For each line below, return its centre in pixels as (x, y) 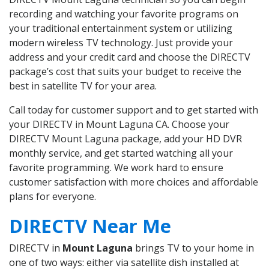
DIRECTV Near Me (90, 226)
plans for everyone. (53, 197)
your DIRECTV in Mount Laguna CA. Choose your (119, 125)
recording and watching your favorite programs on (124, 14)
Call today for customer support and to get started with (134, 110)
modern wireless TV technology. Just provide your (121, 43)
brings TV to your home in (193, 248)
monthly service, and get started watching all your (121, 153)
